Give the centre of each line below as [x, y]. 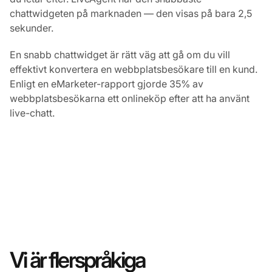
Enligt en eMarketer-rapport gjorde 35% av [107, 83]
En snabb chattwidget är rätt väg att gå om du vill [120, 54]
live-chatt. [32, 113]
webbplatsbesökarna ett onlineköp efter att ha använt [130, 98]
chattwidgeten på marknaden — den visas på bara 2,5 [131, 13]
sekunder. [32, 28]
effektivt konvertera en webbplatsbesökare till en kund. [134, 69]
